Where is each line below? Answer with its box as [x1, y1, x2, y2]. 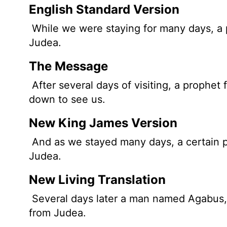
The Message [29, 58, 108, 73]
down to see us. [29, 93, 105, 105]
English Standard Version [29, 2, 179, 17]
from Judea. [29, 206, 86, 219]
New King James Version [29, 115, 177, 130]
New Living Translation [29, 172, 166, 187]
